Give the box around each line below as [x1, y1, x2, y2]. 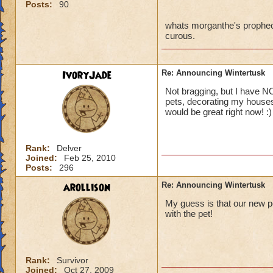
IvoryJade [62, 68, 112, 83]
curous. [165, 30, 195, 41]
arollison [63, 180, 110, 195]
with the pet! [165, 208, 213, 219]
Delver [57, 143, 82, 153]
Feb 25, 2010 [64, 153, 116, 163]
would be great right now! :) [165, 107, 272, 117]
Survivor [57, 255, 88, 265]
